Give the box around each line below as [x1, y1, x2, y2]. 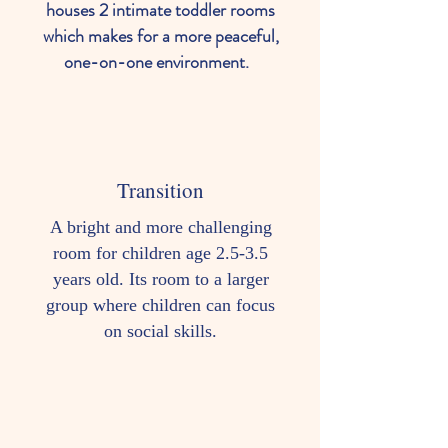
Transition [116, 176, 204, 204]
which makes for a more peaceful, [42, 23, 279, 49]
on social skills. [104, 321, 217, 341]
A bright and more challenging [49, 217, 272, 237]
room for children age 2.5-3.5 [53, 243, 268, 263]
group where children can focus [46, 295, 275, 315]
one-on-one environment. [64, 49, 257, 75]
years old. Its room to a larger [52, 269, 269, 289]
